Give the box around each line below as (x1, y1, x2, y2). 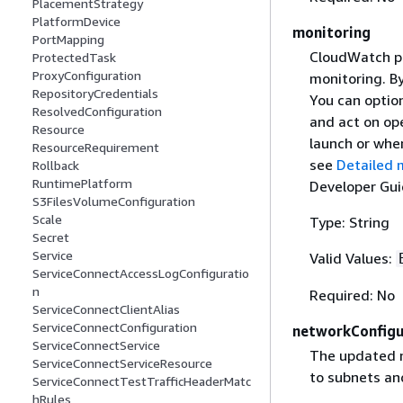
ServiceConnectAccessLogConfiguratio (32, 265, 249, 282)
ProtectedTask (32, 49, 116, 66)
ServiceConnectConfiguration (32, 319, 197, 336)
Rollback (32, 157, 79, 174)
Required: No (309, 286, 395, 305)
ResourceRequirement (32, 139, 159, 156)
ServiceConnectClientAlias (32, 301, 180, 318)
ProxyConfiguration (32, 67, 141, 84)
